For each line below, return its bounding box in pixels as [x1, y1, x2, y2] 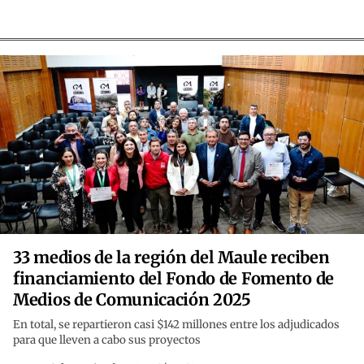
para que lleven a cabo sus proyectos [13, 333, 201, 348]
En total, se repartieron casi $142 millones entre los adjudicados [13, 318, 340, 332]
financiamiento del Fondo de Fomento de [13, 268, 334, 289]
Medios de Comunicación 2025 [13, 289, 252, 310]
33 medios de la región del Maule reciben [13, 247, 330, 268]
